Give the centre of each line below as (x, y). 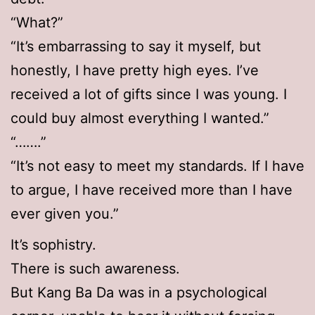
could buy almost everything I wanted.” (140, 118)
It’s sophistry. (53, 245)
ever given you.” (65, 214)
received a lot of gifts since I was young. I (149, 95)
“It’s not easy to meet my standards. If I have (157, 166)
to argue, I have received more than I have (152, 190)
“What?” (37, 23)
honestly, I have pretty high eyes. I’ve (135, 71)
